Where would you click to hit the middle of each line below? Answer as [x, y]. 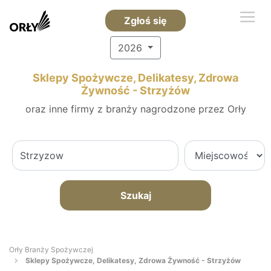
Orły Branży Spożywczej [51, 250]
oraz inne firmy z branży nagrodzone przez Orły [135, 109]
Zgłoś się [145, 21]
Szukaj [135, 195]
